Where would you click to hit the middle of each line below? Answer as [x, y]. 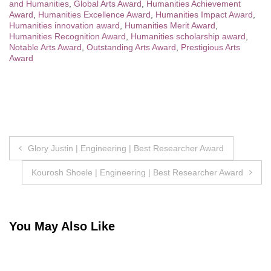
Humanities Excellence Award [94, 14]
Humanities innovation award [64, 25]
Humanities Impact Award [204, 14]
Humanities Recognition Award [67, 36]
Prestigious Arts [211, 47]
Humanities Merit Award [170, 25]
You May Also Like [62, 227]
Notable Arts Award [45, 47]
